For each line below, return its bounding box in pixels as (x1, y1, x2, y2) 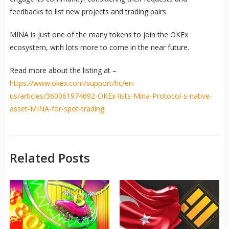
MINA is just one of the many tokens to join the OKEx (9, 29, 188, 39)
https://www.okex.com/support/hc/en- (9, 78, 135, 88)
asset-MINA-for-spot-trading (9, 103, 104, 113)
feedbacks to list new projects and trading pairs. (9, 6, 168, 16)
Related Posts (9, 149, 90, 166)
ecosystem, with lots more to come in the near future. (9, 42, 189, 52)
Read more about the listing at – (9, 65, 117, 75)
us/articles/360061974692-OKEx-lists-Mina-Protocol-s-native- (9, 90, 212, 101)
